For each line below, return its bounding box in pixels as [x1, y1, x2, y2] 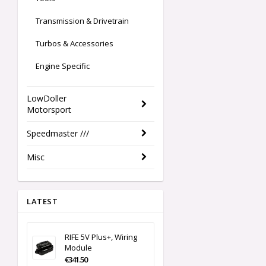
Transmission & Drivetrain [36, 15, 129, 27]
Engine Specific [36, 61, 90, 72]
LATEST [27, 196, 58, 207]
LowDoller [27, 93, 66, 104]
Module [65, 242, 92, 254]
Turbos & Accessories [36, 38, 113, 49]
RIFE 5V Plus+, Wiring [65, 232, 137, 243]
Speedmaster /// [27, 128, 89, 140]
